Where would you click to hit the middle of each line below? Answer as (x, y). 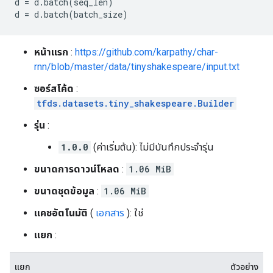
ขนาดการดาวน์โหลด (77, 169)
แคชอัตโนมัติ (61, 213)
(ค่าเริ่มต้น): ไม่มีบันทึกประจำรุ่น (152, 147)
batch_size (98, 14)
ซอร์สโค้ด (54, 89)
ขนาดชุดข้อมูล (64, 191)
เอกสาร (110, 213)
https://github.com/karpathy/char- (147, 52)
